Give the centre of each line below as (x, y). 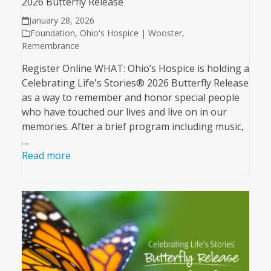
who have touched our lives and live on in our (124, 112)
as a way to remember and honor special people (130, 98)
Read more (46, 156)
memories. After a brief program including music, (132, 127)
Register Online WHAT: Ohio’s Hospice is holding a (135, 69)
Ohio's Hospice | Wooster (131, 33)
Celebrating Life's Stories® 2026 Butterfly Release (135, 83)
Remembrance (50, 46)
